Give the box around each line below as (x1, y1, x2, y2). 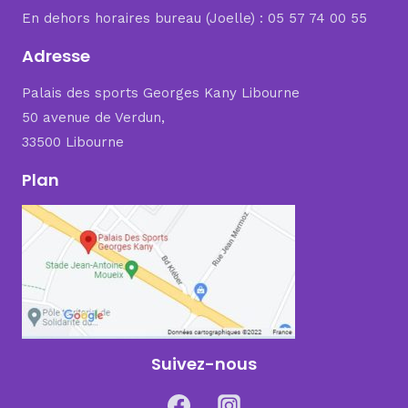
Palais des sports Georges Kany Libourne (22, 84, 300, 101)
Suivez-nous (151, 352, 257, 375)
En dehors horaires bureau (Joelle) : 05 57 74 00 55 (22, 9, 367, 26)
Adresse (22, 44, 90, 67)
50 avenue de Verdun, (22, 108, 165, 126)
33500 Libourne (22, 133, 124, 150)
